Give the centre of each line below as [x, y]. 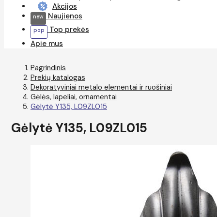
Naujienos [64, 16]
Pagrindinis [48, 68]
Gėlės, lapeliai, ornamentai [74, 97]
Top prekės [68, 30]
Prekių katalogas [58, 77]
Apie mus [47, 44]
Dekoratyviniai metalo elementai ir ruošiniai [101, 87]
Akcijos [65, 6]
